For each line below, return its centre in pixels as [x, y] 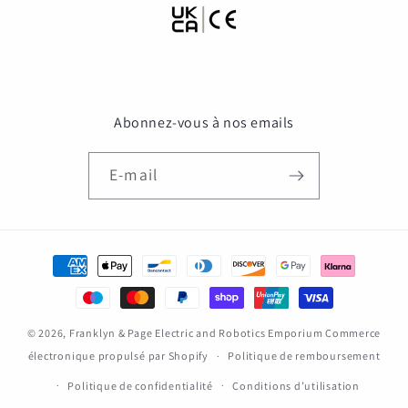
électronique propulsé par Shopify [118, 355]
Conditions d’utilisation [296, 385]
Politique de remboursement [304, 356]
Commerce [353, 332]
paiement [66, 308]
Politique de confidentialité [141, 385]
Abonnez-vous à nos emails [204, 123]
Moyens [60, 257]
